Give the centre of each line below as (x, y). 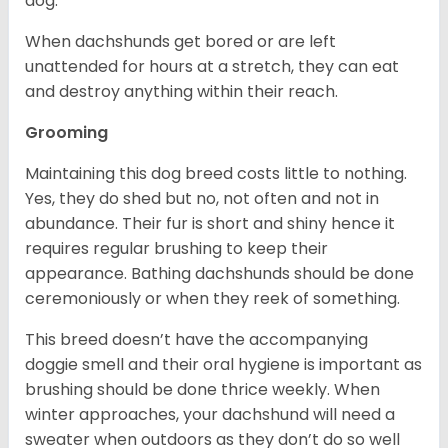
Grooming (66, 132)
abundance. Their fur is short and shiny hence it (210, 223)
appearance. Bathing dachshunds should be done (219, 273)
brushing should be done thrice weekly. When (202, 389)
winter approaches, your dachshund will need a (210, 414)
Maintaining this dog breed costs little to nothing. (216, 173)
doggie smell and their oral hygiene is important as (223, 364)
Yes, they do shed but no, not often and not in (202, 198)
